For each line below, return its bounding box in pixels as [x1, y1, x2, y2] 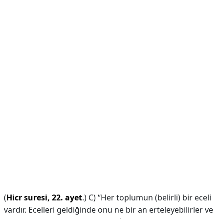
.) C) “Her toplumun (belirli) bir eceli [82, 192, 211, 203]
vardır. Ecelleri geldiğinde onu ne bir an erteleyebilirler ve [4, 204, 213, 215]
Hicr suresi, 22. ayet [6, 192, 82, 203]
